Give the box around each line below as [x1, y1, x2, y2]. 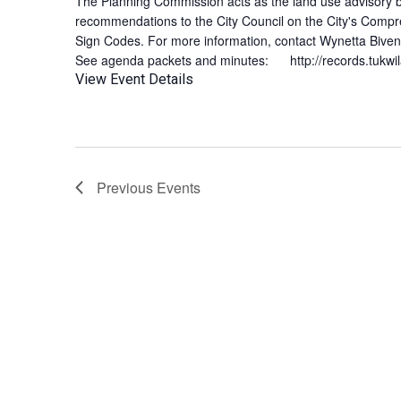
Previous [97, 177, 157, 198]
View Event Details [75, 71, 193, 88]
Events [157, 177, 200, 198]
